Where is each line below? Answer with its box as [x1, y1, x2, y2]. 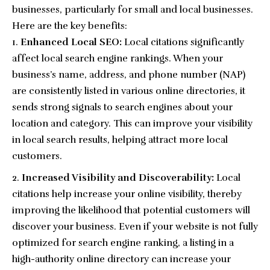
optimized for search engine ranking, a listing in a [12, 237, 234, 250]
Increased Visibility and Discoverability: [22, 172, 214, 184]
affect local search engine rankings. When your [12, 52, 223, 65]
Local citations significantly [122, 36, 244, 49]
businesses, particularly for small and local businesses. [12, 4, 253, 16]
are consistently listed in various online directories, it [12, 85, 245, 98]
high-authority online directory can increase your [12, 253, 231, 266]
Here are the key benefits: [12, 20, 127, 33]
